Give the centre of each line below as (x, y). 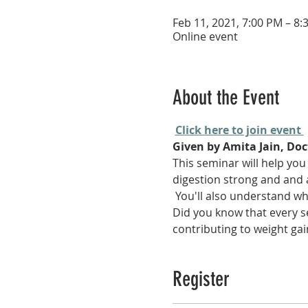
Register (201, 279)
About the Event (225, 98)
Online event (205, 37)
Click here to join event (239, 130)
